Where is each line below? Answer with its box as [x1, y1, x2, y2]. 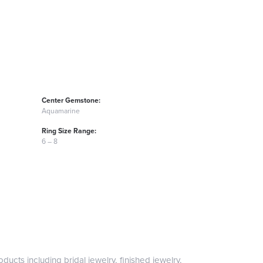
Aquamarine [42, 105, 80, 116]
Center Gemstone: [42, 95, 100, 106]
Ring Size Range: [42, 125, 96, 136]
